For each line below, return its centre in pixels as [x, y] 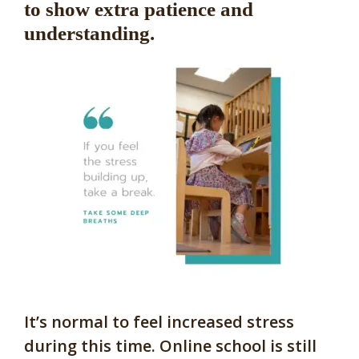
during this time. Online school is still [170, 345]
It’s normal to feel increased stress [159, 321]
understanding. [89, 33]
